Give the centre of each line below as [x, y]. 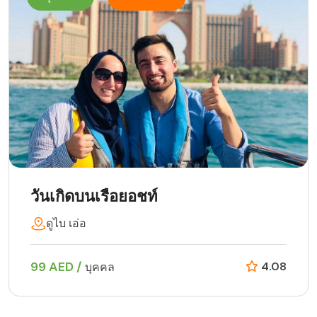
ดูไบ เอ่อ [66, 224]
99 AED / [58, 267]
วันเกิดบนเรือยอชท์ [94, 197]
